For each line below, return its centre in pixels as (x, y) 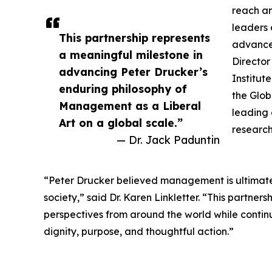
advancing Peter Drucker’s (133, 71)
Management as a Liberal (130, 105)
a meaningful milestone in (131, 54)
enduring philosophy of (123, 88)
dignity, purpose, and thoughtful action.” (139, 231)
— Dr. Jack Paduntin (168, 139)
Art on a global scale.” (121, 122)
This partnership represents (134, 37)
